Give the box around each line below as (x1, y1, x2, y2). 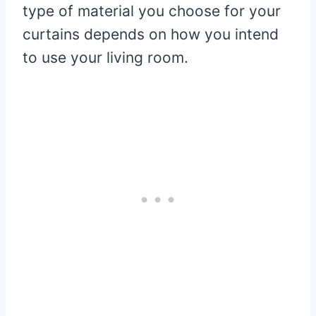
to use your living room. (23, 49, 188, 67)
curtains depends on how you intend (23, 25, 279, 44)
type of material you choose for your (23, 2, 281, 20)
